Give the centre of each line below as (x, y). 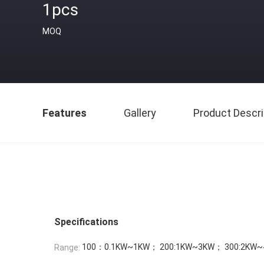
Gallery (140, 113)
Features (65, 113)
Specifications (86, 222)
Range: (67, 248)
